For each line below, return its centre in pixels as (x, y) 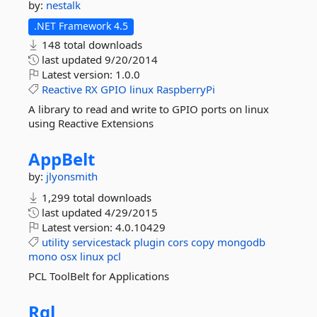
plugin (149, 242)
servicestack (102, 242)
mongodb (241, 242)
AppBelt (62, 159)
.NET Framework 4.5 (81, 26)
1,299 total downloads (95, 197)
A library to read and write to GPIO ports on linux (149, 109)
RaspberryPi (186, 89)
